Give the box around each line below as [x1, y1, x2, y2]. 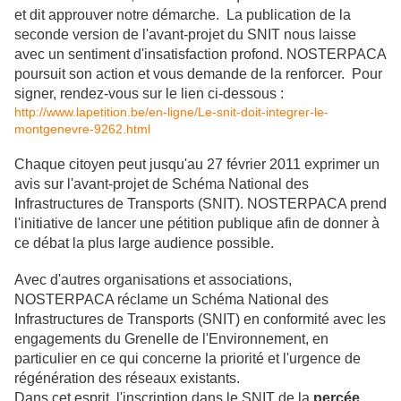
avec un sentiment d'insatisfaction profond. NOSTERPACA [14, 47, 386, 62]
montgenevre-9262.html [14, 122, 150, 136]
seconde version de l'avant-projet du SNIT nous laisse [14, 27, 356, 42]
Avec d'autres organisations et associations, [14, 272, 292, 287]
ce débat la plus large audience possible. [14, 235, 274, 251]
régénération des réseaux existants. [14, 371, 240, 386]
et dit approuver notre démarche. [14, 7, 219, 22]
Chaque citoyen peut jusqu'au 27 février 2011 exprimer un [14, 157, 380, 172]
